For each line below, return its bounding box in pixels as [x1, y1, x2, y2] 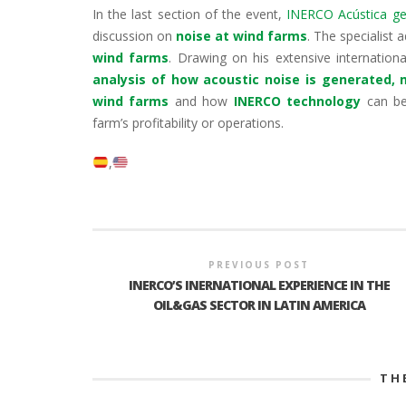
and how [169, 92, 234, 110]
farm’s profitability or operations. [92, 113, 284, 131]
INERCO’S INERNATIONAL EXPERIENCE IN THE [128, 275, 390, 294]
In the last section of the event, [92, 5, 287, 23]
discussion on [92, 26, 176, 44]
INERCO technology [233, 92, 362, 110]
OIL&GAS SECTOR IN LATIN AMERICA [152, 295, 365, 314]
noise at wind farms [176, 26, 307, 44]
